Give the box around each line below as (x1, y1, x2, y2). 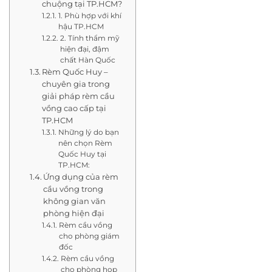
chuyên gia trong (42, 78, 110, 89)
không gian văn (43, 195, 106, 206)
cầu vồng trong (43, 183, 104, 194)
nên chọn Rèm (58, 138, 112, 148)
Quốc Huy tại (58, 149, 106, 158)
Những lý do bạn (58, 127, 119, 137)
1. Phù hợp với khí (58, 11, 121, 20)
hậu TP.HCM (58, 22, 104, 31)
